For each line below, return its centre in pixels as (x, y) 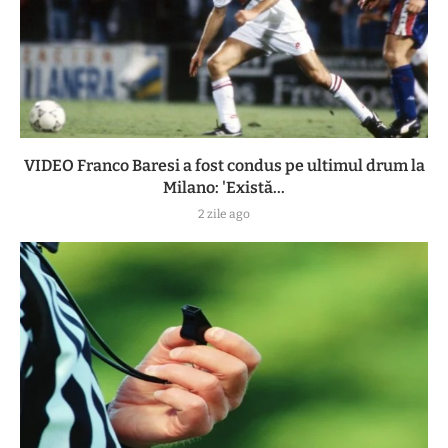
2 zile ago (224, 214)
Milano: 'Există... (224, 188)
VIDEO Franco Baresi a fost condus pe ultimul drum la (224, 166)
